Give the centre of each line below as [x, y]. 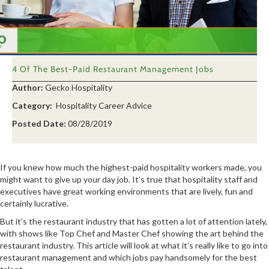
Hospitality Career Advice [103, 105]
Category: [33, 105]
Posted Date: [39, 123]
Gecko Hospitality [79, 87]
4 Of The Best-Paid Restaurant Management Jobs [113, 69]
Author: [28, 87]
